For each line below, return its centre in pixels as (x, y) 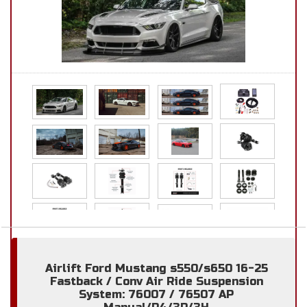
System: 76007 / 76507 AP (156, 294)
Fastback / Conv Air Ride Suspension (156, 281)
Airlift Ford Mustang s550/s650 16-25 (156, 268)
